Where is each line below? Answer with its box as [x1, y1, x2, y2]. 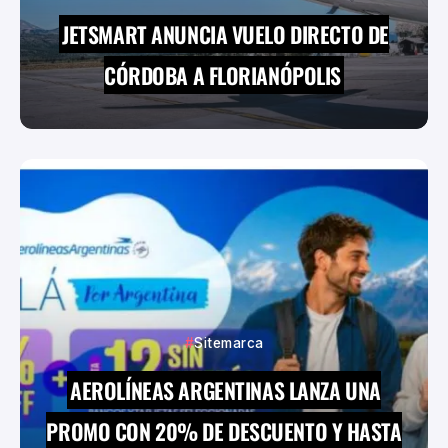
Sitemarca [194, 335, 264, 352]
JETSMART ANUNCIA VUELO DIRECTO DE [62, 18, 389, 51]
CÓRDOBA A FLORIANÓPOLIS [104, 59, 341, 92]
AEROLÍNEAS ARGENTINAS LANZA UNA [70, 374, 381, 407]
